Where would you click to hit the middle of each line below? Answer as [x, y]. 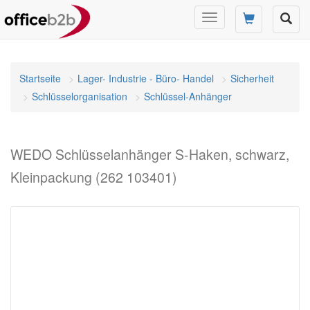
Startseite [40, 78]
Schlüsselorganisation [80, 96]
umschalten [234, 33]
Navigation [232, 19]
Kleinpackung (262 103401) [94, 177]
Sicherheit [252, 78]
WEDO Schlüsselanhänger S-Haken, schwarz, [150, 154]
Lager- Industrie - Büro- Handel [146, 78]
